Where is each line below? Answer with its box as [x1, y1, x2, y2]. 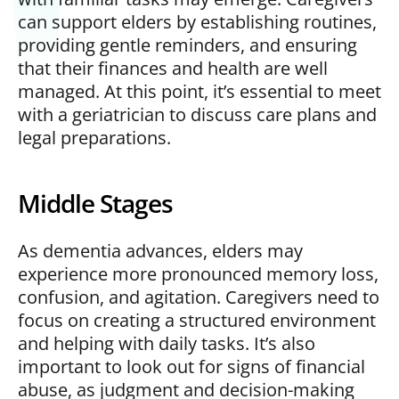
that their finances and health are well [18, 55, 328, 80]
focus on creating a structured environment [18, 307, 376, 332]
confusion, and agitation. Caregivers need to [18, 284, 379, 309]
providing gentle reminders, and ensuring [18, 32, 357, 57]
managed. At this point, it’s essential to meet [18, 78, 381, 103]
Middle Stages [18, 185, 173, 220]
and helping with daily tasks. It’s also [18, 330, 315, 355]
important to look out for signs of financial [18, 354, 365, 379]
